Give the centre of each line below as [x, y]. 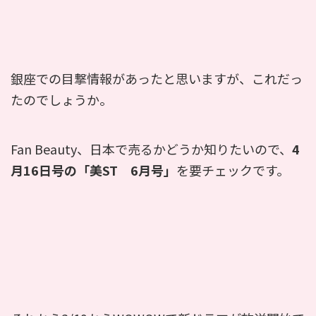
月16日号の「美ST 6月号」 [93, 170]
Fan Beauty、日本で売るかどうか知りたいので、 [151, 148]
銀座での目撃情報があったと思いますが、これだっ [157, 78]
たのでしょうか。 [61, 99]
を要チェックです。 [233, 170]
